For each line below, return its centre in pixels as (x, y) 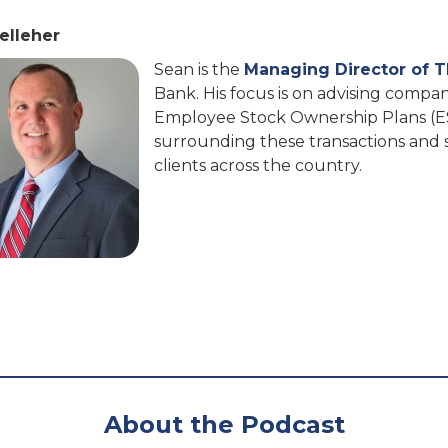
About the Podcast (224, 424)
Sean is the (199, 69)
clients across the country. (258, 165)
